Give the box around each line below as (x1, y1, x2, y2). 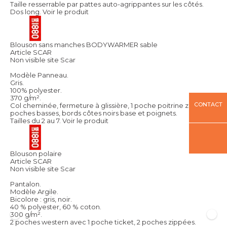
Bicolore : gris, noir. (10, 195, 72, 203)
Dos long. (10, 7, 41, 16)
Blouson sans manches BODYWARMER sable (10, 40, 158, 49)
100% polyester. (10, 86, 62, 94)
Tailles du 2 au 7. (10, 116, 61, 125)
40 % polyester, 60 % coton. (10, 202, 101, 211)
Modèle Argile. (10, 187, 58, 196)
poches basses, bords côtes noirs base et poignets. (10, 108, 177, 117)
